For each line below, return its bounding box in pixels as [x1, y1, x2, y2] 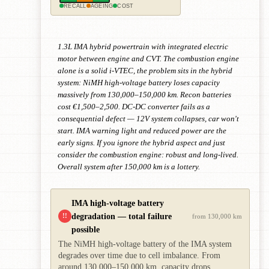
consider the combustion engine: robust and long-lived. [58, 151, 238, 160]
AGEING [90, 2, 113, 9]
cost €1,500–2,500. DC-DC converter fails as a [58, 103, 210, 112]
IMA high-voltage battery [71, 198, 164, 208]
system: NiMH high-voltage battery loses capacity [58, 79, 220, 88]
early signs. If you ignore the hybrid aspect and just [58, 139, 225, 148]
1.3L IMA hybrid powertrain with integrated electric [58, 43, 228, 52]
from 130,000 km [192, 213, 242, 220]
